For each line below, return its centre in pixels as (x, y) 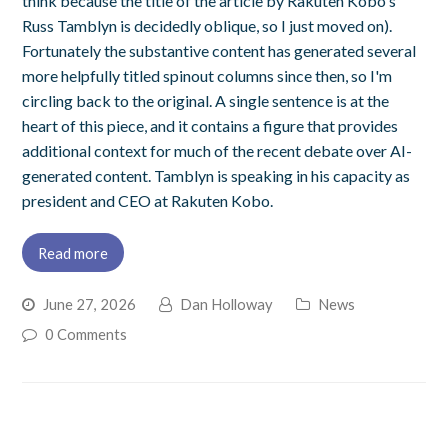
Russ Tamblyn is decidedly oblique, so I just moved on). (207, 25)
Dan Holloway (227, 304)
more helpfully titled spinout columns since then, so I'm (207, 75)
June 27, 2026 (90, 304)
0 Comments (86, 334)
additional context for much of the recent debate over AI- (217, 150)
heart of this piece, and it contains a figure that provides (210, 125)
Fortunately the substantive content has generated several (219, 50)
